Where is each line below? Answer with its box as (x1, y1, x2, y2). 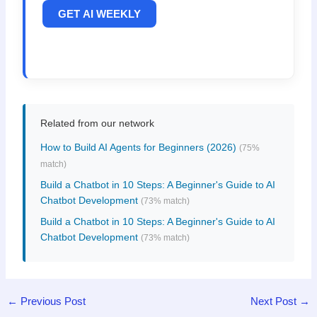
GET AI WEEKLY (57, 7, 141, 20)
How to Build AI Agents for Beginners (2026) (40, 141, 236, 153)
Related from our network (40, 117, 154, 129)
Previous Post (17, 295, 86, 308)
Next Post (250, 295, 300, 308)
